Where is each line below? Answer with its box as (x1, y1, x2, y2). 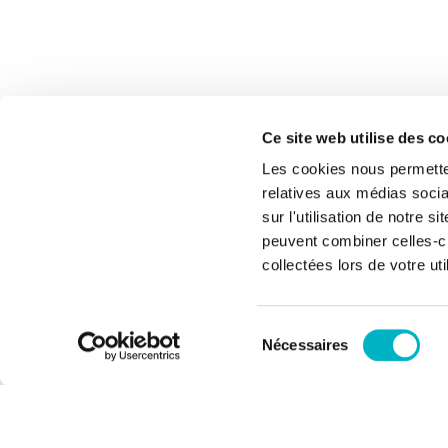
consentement (261, 371, 356, 389)
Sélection (261, 323, 323, 341)
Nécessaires (262, 336, 349, 353)
